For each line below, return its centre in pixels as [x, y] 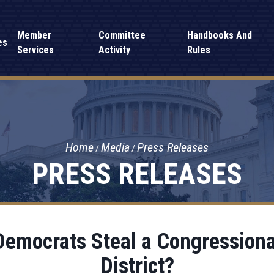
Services [36, 50]
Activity [114, 50]
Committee [122, 35]
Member [35, 35]
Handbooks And [219, 35]
